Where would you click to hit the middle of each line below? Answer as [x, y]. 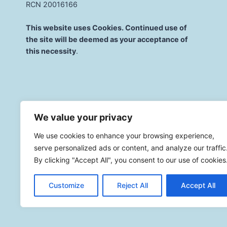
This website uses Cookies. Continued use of [106, 27]
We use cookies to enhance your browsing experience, [124, 136]
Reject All [132, 185]
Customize [66, 185]
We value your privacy [83, 117]
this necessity [51, 51]
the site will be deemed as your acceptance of [107, 39]
